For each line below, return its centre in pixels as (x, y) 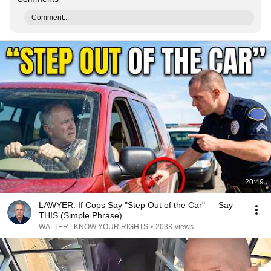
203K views (175, 227)
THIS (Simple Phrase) (80, 215)
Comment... (50, 18)
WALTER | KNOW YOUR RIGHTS (93, 227)
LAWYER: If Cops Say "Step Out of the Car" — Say (136, 205)
